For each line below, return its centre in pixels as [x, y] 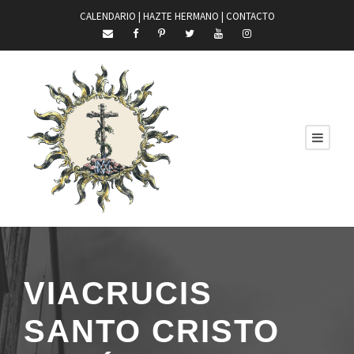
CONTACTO [250, 16]
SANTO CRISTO [152, 331]
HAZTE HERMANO [181, 16]
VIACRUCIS [118, 293]
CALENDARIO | [111, 16]
